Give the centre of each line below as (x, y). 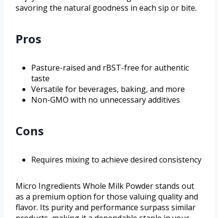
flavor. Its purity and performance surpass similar (106, 208)
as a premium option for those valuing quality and (107, 197)
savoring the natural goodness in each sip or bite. (106, 8)
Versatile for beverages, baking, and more (108, 89)
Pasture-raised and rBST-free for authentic (110, 68)
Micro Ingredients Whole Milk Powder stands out (105, 186)
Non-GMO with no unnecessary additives (106, 100)
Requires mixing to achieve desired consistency (116, 160)
